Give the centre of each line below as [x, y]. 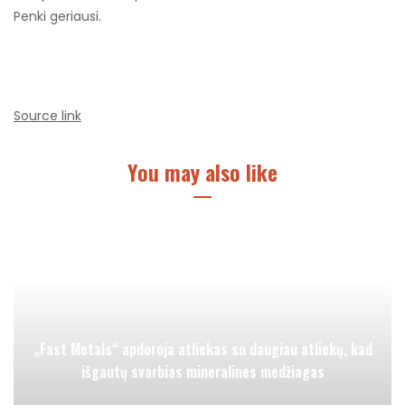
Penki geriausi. [57, 16]
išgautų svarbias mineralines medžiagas [202, 372]
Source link [47, 116]
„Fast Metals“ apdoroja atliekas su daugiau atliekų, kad [202, 349]
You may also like [202, 172]
